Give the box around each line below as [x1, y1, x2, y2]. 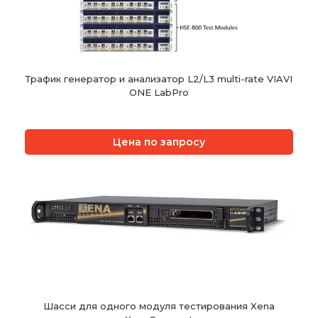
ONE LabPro [129, 87, 189, 99]
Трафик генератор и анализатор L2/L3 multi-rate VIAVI [26, 73, 292, 85]
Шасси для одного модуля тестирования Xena [43, 300, 275, 312]
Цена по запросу [113, 136, 205, 149]
